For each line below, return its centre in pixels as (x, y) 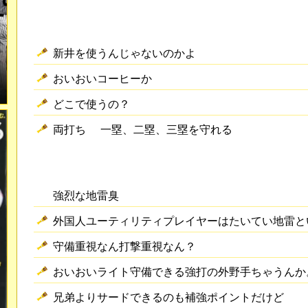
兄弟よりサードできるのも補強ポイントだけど (168, 297)
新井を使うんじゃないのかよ (124, 53)
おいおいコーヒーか (102, 78)
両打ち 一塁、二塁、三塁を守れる (142, 129)
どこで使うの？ (91, 103)
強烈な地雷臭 (86, 195)
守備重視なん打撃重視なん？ (124, 246)
